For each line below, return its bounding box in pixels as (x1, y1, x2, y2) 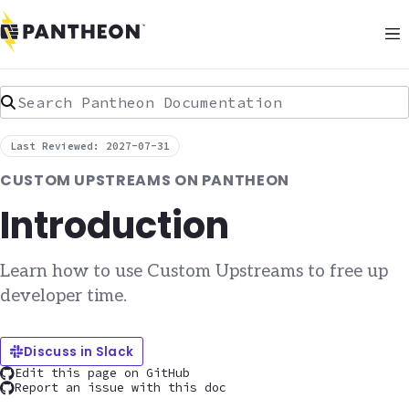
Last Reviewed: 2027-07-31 (10, 140, 171, 153)
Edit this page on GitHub (15, 365, 190, 382)
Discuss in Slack (24, 342, 134, 361)
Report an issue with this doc (15, 380, 226, 396)
